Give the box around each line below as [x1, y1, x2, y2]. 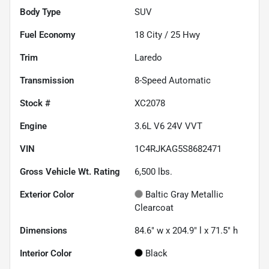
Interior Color [20, 247, 71, 259]
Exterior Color [20, 189, 74, 200]
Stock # [20, 97, 50, 109]
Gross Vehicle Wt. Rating [20, 166, 120, 177]
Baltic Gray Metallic [145, 189, 223, 200]
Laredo [134, 52, 162, 63]
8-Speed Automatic [134, 74, 211, 86]
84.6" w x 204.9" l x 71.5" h [134, 225, 238, 236]
